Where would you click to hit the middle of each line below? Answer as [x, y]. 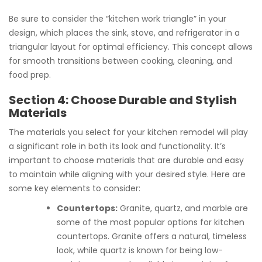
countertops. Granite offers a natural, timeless [152, 236]
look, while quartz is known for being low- [140, 250]
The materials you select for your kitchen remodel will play [128, 132]
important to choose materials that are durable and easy [126, 160]
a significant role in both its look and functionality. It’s [117, 146]
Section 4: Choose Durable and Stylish [123, 100]
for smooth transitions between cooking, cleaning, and [120, 61]
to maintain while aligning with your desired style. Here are [127, 174]
